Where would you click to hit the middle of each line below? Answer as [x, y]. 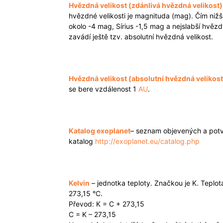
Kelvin [79, 183]
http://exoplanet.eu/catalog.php [147, 141]
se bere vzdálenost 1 [104, 89]
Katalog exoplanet [100, 131]
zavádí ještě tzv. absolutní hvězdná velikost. [141, 37]
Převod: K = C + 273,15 [107, 204]
